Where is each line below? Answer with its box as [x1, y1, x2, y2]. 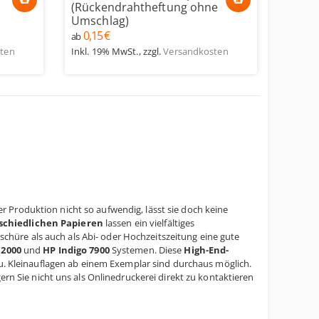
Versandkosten [163, 45, 229, 58]
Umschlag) [71, 13, 129, 28]
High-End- [184, 244, 229, 256]
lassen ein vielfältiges [103, 216, 195, 229]
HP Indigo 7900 [43, 244, 110, 256]
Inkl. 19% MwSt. [71, 45, 139, 58]
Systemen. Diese [109, 244, 184, 256]
